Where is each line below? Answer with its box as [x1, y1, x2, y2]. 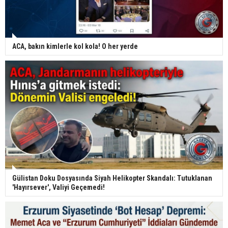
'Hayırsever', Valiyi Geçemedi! [12, 183, 105, 191]
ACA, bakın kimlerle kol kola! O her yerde [12, 42, 138, 50]
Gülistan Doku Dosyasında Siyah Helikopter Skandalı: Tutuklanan [12, 174, 212, 182]
